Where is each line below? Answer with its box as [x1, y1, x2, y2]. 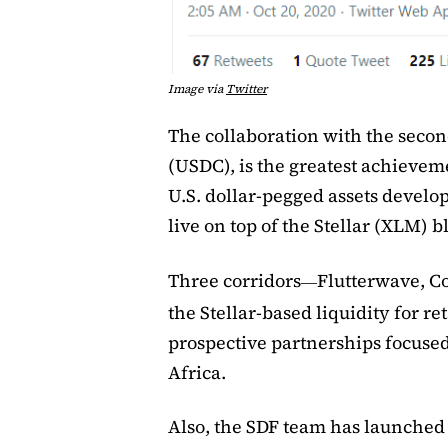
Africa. [168, 359, 226, 385]
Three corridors [168, 267, 301, 293]
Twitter [226, 80, 267, 97]
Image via [168, 80, 226, 97]
